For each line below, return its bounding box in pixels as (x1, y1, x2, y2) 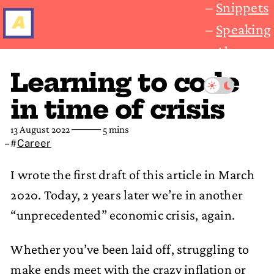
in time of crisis (10, 94, 224, 125)
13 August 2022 (10, 123, 70, 135)
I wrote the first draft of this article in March (10, 167, 254, 183)
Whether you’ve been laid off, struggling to (10, 241, 250, 257)
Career (17, 136, 51, 149)
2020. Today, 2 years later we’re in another (10, 187, 243, 203)
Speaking (216, 20, 271, 37)
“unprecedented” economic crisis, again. (10, 207, 235, 223)
